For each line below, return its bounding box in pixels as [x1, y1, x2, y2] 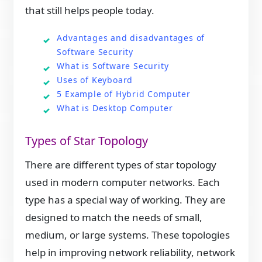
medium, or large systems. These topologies [25, 228, 230, 242]
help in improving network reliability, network [25, 246, 236, 260]
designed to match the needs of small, [25, 211, 203, 225]
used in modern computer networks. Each [25, 175, 220, 189]
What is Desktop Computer [57, 102, 173, 113]
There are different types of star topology [25, 158, 217, 172]
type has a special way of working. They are [25, 193, 226, 207]
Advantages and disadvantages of [57, 32, 205, 43]
